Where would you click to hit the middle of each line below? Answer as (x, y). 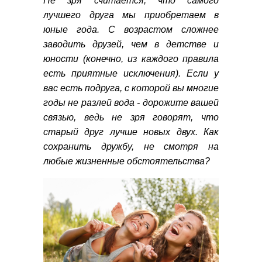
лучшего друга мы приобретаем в (131, 15)
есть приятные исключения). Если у (131, 74)
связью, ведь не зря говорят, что (131, 118)
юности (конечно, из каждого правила (131, 59)
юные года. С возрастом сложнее (131, 30)
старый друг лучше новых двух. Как (131, 132)
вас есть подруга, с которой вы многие (131, 88)
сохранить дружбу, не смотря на (131, 147)
